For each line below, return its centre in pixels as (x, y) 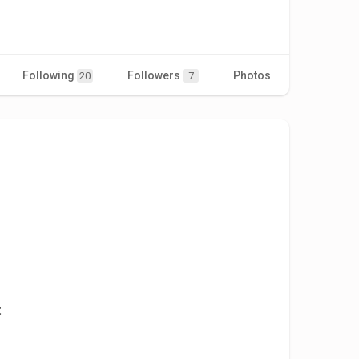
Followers (155, 75)
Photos (252, 75)
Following (50, 75)
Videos (324, 75)
